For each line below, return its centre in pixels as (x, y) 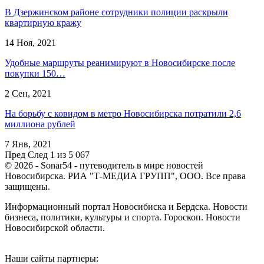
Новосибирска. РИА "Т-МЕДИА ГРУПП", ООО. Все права (125, 176)
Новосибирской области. (55, 227)
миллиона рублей (40, 124)
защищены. (27, 186)
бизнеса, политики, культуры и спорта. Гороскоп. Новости (123, 217)
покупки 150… (35, 73)
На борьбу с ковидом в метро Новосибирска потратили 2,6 (123, 113)
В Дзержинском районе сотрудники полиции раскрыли (116, 12)
